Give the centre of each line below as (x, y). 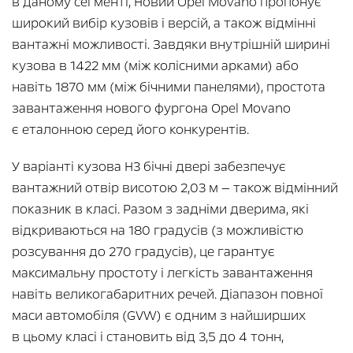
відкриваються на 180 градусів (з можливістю (158, 230)
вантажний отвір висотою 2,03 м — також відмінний (175, 188)
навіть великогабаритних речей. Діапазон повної (167, 294)
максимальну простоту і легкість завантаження (162, 273)
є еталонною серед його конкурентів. (130, 129)
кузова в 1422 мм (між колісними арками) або (155, 65)
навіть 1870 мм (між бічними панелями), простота (169, 87)
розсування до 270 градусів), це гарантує (143, 251)
